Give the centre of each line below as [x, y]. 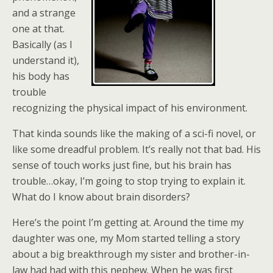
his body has [41, 76]
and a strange [44, 13]
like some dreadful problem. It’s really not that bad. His [136, 149]
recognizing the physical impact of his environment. [130, 108]
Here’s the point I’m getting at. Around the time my [128, 222]
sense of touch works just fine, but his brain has [122, 165]
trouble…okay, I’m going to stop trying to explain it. [129, 181]
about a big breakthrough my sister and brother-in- [131, 254]
